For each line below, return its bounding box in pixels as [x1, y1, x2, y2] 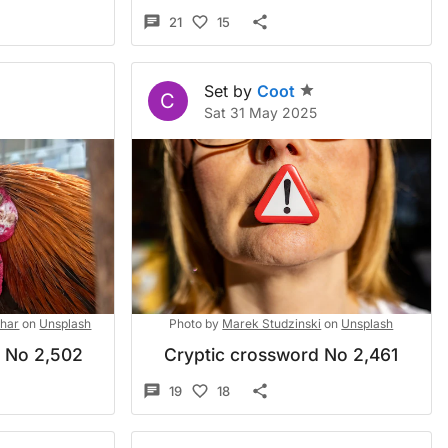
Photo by [169, 316, 220, 331]
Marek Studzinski [222, 316, 322, 331]
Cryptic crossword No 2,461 [164, 344, 399, 365]
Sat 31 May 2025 [203, 104, 317, 121]
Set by [203, 81, 252, 101]
